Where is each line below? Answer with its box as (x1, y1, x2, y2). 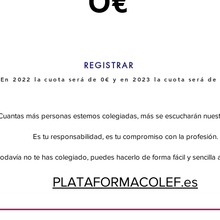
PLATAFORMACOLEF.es (53, 174, 198, 190)
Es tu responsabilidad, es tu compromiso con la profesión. (32, 132, 218, 140)
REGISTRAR (83, 60, 135, 71)
